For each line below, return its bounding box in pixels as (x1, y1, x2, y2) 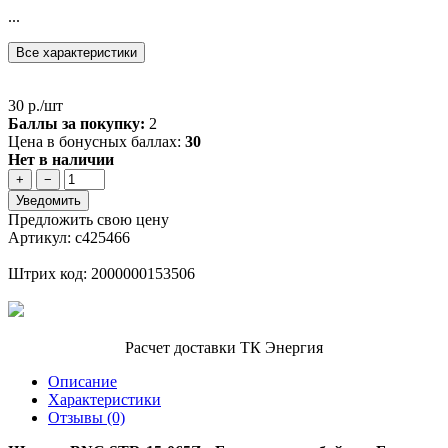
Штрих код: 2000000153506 (8, 265, 195, 283)
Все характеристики (16, 45, 137, 61)
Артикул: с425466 (8, 229, 130, 247)
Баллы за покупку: (8, 115, 145, 133)
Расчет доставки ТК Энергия (125, 339, 323, 357)
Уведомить (16, 193, 81, 209)
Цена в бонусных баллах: (8, 133, 185, 151)
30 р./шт (8, 97, 63, 115)
